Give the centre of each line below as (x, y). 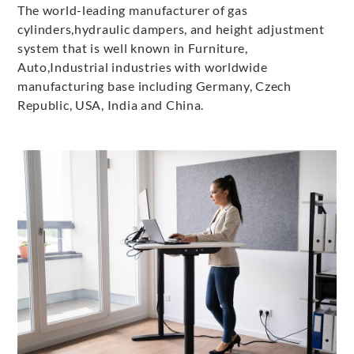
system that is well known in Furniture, (132, 48)
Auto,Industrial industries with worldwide (142, 67)
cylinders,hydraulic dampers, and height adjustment (171, 29)
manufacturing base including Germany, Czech (154, 86)
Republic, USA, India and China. (111, 105)
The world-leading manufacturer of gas (132, 10)
